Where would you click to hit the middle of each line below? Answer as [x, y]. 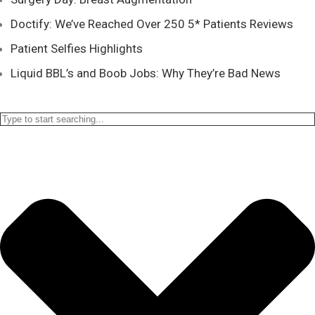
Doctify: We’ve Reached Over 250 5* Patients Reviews [152, 24]
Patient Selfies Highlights [77, 49]
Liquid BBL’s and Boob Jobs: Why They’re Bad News [146, 73]
